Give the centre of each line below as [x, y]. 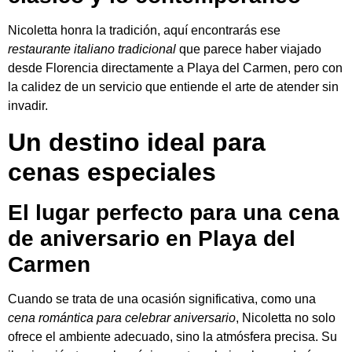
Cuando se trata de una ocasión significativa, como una [162, 299]
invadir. [28, 106]
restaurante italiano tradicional [92, 49]
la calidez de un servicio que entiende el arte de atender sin [173, 87]
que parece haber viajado [249, 49]
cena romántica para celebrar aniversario [122, 317]
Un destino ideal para [137, 142]
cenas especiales [112, 172]
